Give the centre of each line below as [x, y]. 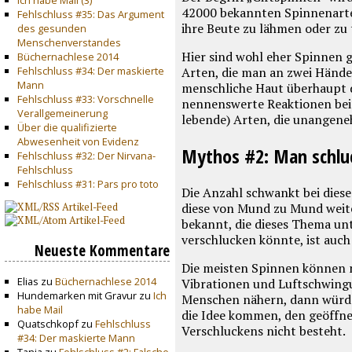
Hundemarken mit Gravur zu [85, 296]
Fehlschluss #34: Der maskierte [90, 70]
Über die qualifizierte [67, 127]
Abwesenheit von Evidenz [78, 141]
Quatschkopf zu [56, 324]
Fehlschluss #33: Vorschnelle [85, 99]
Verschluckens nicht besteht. [263, 330]
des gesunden [51, 28]
